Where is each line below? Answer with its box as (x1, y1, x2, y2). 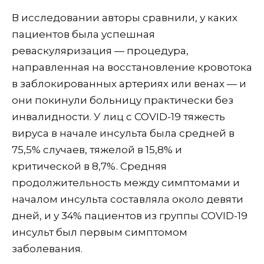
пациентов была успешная (12, 28, 155, 40)
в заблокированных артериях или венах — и (12, 77, 246, 90)
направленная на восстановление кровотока (12, 61, 252, 73)
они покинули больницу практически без (12, 94, 233, 106)
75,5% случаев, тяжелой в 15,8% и (12, 143, 182, 156)
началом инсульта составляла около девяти (12, 193, 243, 205)
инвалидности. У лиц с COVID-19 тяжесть (12, 110, 225, 123)
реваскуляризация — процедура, (12, 44, 189, 57)
